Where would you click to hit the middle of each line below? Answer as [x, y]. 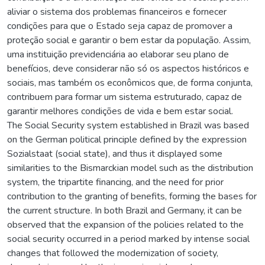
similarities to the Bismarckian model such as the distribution [130, 168]
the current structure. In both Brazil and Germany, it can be [125, 210]
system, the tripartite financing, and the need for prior [115, 182]
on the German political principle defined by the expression [127, 139]
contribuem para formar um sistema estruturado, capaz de [125, 97]
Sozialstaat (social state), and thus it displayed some [115, 153]
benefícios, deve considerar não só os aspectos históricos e [128, 68]
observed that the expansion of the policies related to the [125, 224]
